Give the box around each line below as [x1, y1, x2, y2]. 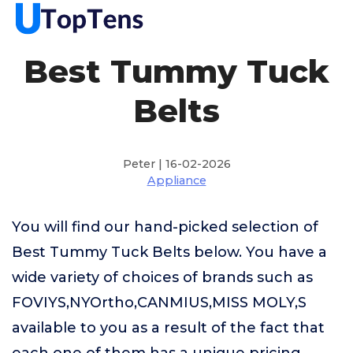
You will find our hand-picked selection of [12, 218, 318, 236]
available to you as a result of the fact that [12, 319, 325, 336]
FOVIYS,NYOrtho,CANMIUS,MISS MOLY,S [12, 294, 307, 311]
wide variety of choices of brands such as [12, 269, 313, 286]
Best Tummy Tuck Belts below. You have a [12, 243, 327, 261]
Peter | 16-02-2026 [122, 157, 231, 171]
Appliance [147, 173, 206, 188]
